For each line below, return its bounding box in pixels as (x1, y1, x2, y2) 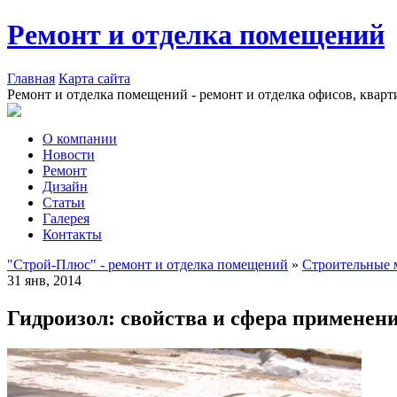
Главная (7, 70, 55, 86)
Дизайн (43, 178, 88, 194)
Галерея (43, 210, 90, 226)
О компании (43, 130, 117, 146)
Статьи (43, 194, 85, 210)
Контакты (43, 226, 102, 242)
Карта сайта (58, 70, 130, 86)
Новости (43, 146, 95, 162)
